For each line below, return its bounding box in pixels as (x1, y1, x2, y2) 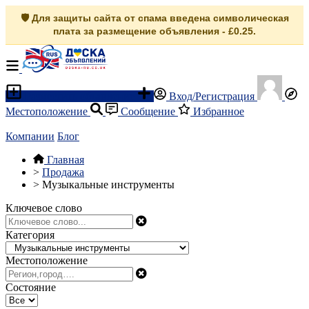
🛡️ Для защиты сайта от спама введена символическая (20, 12, 289, 23)
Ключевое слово (6, 202, 82, 214)
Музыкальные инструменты (42, 179, 175, 190)
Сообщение (118, 106, 178, 117)
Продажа (42, 166, 84, 178)
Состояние (6, 281, 56, 293)
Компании (6, 130, 54, 142)
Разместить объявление (22, 90, 137, 102)
